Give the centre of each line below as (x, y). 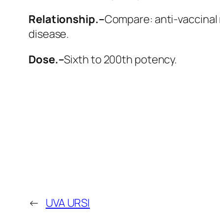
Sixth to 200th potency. (121, 59)
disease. (49, 34)
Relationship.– (67, 19)
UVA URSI (68, 203)
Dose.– (46, 59)
